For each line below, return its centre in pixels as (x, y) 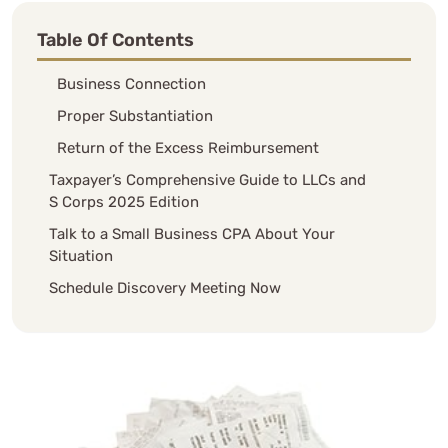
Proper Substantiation (135, 115)
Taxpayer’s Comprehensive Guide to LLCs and (207, 179)
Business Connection (131, 83)
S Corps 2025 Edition (124, 201)
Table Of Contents (115, 39)
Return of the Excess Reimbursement (188, 147)
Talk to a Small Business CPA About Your (192, 233)
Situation (81, 255)
